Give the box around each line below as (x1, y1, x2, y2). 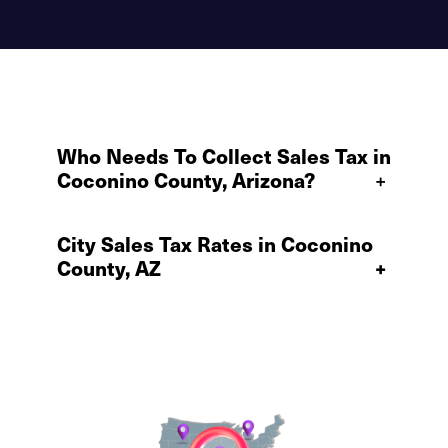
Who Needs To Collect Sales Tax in (57, 141, 391, 170)
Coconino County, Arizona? (57, 165, 315, 194)
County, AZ (57, 253, 161, 282)
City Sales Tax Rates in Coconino (57, 229, 373, 258)
